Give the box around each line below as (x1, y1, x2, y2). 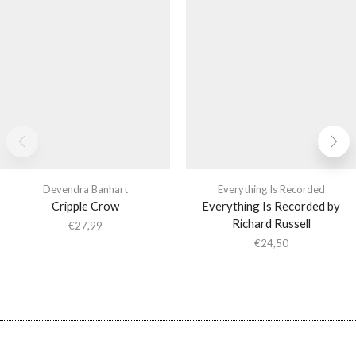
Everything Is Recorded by (202, 198, 340, 213)
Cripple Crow (51, 198, 119, 213)
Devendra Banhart (42, 182, 128, 195)
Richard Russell (231, 215, 311, 230)
